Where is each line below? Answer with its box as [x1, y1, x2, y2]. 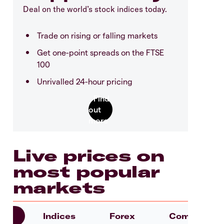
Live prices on [13, 145, 165, 165]
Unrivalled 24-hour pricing [37, 76, 132, 86]
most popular [13, 161, 160, 181]
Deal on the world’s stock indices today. [23, 3, 167, 14]
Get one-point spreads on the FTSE [37, 47, 164, 57]
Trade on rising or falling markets [37, 30, 157, 40]
